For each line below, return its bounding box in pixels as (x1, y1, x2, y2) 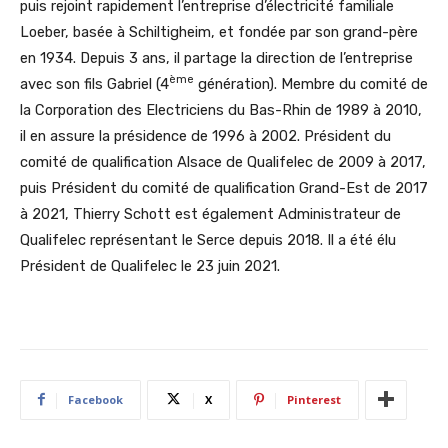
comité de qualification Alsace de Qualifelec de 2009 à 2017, (20, 152, 426, 171)
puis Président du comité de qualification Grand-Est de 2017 (20, 178, 428, 197)
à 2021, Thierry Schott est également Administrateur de (20, 204, 401, 223)
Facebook (68, 391, 123, 407)
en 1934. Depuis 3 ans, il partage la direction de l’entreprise (20, 48, 413, 67)
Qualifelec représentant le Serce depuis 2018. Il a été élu (20, 230, 396, 249)
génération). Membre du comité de (194, 74, 428, 93)
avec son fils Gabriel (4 (20, 74, 169, 93)
